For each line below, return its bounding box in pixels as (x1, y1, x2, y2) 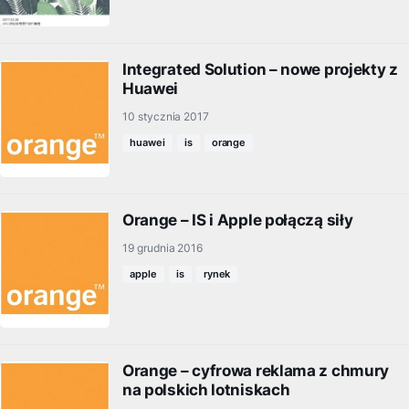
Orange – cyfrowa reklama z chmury (122, 361, 390, 380)
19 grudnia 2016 (122, 241, 204, 256)
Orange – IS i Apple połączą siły (122, 211, 353, 230)
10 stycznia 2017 (122, 110, 210, 124)
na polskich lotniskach (122, 380, 290, 399)
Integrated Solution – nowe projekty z (122, 60, 398, 79)
